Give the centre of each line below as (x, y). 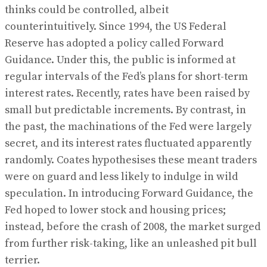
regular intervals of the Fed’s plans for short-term (126, 76)
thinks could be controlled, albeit (87, 10)
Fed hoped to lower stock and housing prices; (115, 210)
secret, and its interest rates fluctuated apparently (128, 143)
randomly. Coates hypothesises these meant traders (131, 160)
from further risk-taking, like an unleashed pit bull (131, 243)
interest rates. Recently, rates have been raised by (127, 93)
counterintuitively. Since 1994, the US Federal (116, 26)
